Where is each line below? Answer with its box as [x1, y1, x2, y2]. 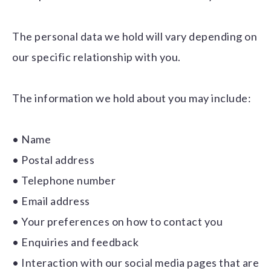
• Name [12, 132, 51, 146]
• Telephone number [12, 174, 116, 188]
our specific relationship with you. [12, 50, 181, 64]
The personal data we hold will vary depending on [12, 30, 257, 44]
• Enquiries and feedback [12, 235, 139, 249]
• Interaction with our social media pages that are [12, 256, 259, 270]
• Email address [12, 194, 90, 208]
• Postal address [12, 153, 94, 167]
